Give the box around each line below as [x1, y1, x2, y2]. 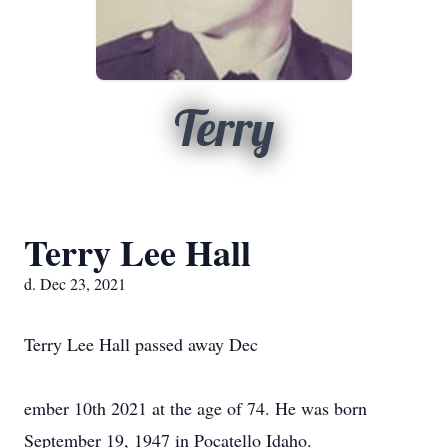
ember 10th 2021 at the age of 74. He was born [24, 396, 367, 420]
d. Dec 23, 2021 [24, 273, 126, 294]
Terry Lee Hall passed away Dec [24, 332, 258, 356]
